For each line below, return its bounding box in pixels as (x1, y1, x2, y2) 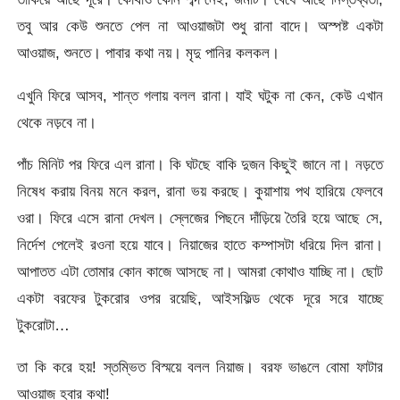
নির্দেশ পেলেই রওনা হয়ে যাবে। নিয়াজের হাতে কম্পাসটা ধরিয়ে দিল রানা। (17, 235, 383, 254)
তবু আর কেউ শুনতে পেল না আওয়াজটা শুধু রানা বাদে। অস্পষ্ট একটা (17, 17, 383, 36)
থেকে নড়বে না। (17, 112, 97, 131)
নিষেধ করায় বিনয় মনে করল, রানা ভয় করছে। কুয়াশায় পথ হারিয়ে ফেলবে (17, 181, 383, 200)
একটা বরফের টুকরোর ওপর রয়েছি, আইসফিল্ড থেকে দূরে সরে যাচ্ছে (17, 288, 383, 307)
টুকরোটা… (17, 315, 71, 334)
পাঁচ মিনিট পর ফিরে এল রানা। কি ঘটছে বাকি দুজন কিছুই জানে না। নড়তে (17, 154, 383, 173)
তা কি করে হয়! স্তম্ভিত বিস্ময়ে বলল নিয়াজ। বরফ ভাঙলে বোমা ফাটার (17, 358, 383, 377)
